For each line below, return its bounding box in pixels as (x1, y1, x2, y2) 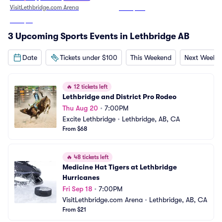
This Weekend (130, 53, 171, 61)
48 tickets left (72, 154, 109, 161)
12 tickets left (72, 83, 108, 90)
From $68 (62, 125, 87, 132)
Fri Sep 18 (62, 185, 92, 193)
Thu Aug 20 (62, 104, 98, 112)
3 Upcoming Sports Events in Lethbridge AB (8, 31, 189, 41)
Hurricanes (62, 173, 100, 181)
